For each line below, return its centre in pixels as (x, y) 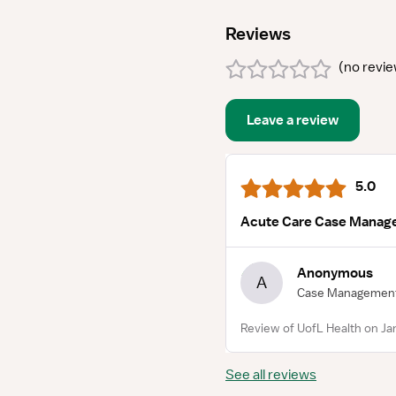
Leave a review (293, 120)
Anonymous (335, 273)
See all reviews (271, 374)
